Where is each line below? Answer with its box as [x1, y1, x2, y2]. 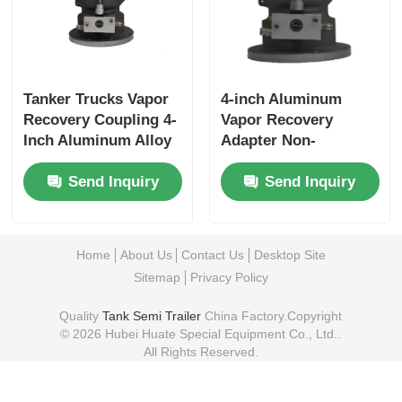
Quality [59, 309, 103, 324]
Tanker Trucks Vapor [23, 91, 170, 109]
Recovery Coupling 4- [23, 111, 178, 129]
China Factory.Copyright [201, 309, 343, 324]
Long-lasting [220, 214, 310, 232]
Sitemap [134, 269, 181, 284]
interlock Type [220, 153, 321, 170]
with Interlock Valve [23, 153, 164, 170]
